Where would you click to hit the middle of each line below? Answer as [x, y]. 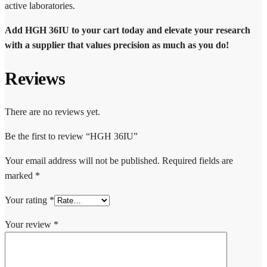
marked [20, 176]
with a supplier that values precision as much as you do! [117, 45]
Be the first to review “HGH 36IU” [71, 136]
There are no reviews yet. [52, 112]
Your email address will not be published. [82, 161]
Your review [29, 225]
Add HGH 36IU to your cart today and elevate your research [128, 30]
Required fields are [198, 161]
